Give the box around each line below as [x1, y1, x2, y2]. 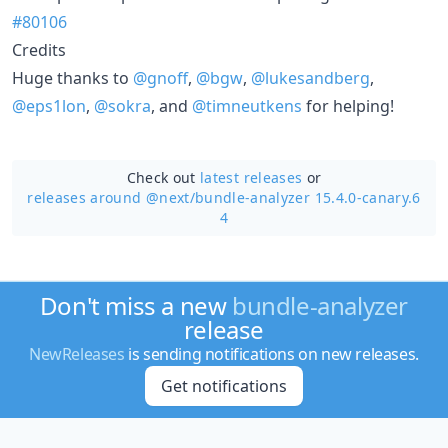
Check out [126, 167, 201, 187]
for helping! [302, 94, 394, 117]
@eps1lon [12, 94, 86, 117]
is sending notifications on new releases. [124, 343, 419, 365]
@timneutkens [192, 94, 302, 117]
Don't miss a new [39, 289, 233, 322]
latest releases [200, 167, 303, 187]
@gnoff [133, 66, 188, 89]
